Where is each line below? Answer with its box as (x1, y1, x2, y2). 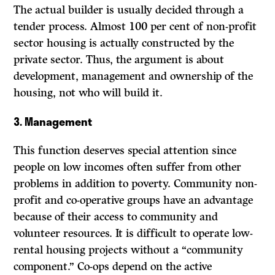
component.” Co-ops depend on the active (14, 260, 212, 274)
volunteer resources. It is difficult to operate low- (14, 227, 254, 241)
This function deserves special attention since (14, 144, 237, 158)
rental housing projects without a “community (14, 243, 244, 257)
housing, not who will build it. (14, 86, 163, 100)
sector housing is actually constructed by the (14, 36, 234, 50)
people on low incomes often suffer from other (14, 160, 242, 174)
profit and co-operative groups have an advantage (14, 193, 254, 207)
